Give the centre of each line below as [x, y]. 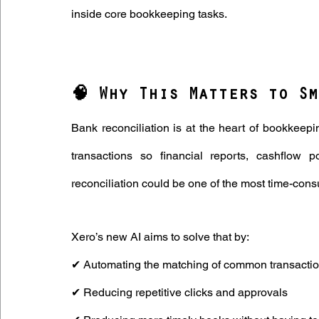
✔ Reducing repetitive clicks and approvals [181, 292]
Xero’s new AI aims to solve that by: [162, 237]
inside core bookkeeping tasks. [149, 14]
